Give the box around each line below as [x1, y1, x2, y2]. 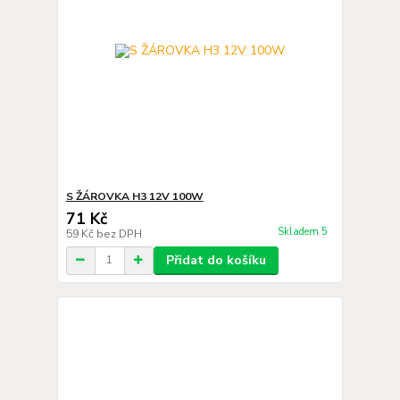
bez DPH [96, 226, 142, 241]
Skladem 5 [277, 224, 330, 238]
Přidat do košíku [165, 251, 266, 269]
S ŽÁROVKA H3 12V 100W [65, 188, 204, 204]
